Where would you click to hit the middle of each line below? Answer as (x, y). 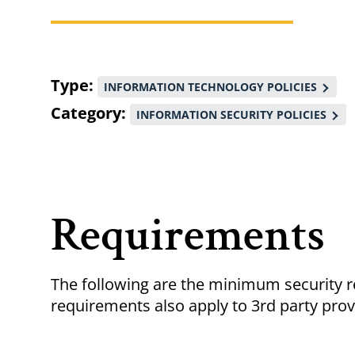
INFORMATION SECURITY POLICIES (231, 115)
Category (86, 113)
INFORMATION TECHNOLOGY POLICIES (210, 87)
